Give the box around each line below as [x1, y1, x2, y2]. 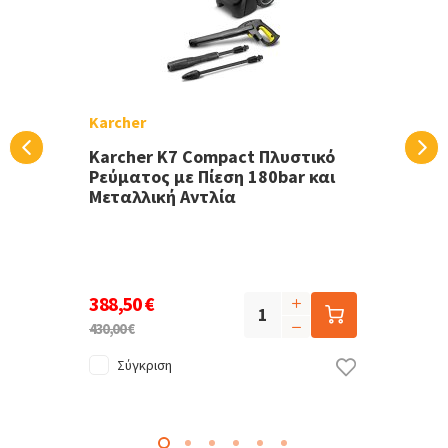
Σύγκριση [117, 356, 172, 375]
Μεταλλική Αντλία [89, 185, 236, 209]
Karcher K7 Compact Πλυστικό [89, 145, 335, 169]
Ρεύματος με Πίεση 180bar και [89, 165, 335, 189]
